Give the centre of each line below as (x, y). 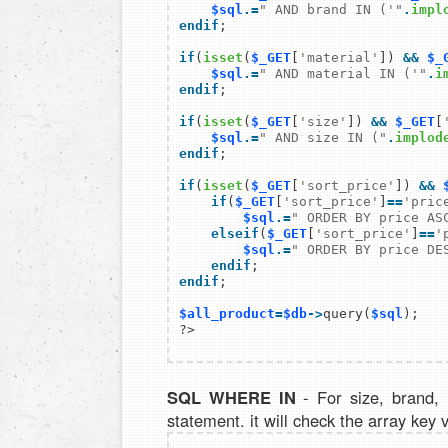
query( (347, 314)
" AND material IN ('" (343, 74)
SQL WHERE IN (231, 397)
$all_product (227, 314)
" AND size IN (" (323, 138)
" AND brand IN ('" (331, 10)
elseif (219, 234)
